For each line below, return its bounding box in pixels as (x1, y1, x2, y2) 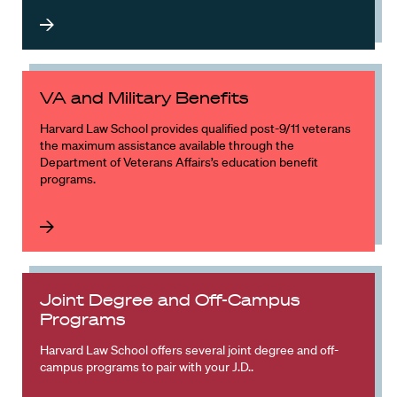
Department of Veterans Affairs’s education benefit (40, 154, 318, 171)
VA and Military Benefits (40, 88, 248, 109)
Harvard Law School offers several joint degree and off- (40, 342, 339, 359)
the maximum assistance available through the (40, 137, 294, 154)
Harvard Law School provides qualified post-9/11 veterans (40, 121, 351, 137)
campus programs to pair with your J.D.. (40, 359, 253, 376)
